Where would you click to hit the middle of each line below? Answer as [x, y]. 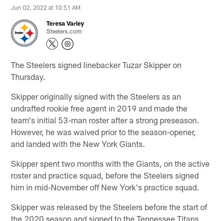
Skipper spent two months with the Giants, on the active [110, 163]
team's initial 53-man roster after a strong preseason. [105, 120]
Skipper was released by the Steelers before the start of [109, 206]
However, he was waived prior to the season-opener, [104, 131]
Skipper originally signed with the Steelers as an [96, 96]
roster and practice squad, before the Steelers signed [105, 175]
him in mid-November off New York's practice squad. [105, 187]
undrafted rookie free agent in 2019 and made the [99, 108]
